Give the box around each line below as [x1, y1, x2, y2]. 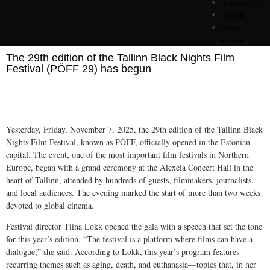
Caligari [222, 36, 245, 45]
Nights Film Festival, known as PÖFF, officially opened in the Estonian [6, 136, 250, 148]
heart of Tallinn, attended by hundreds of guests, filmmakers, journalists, [6, 174, 254, 186]
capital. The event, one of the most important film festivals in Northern [6, 149, 249, 160]
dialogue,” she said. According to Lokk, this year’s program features [6, 246, 239, 258]
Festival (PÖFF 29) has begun [6, 63, 151, 75]
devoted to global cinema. [6, 199, 94, 211]
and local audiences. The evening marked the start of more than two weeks [6, 187, 260, 198]
